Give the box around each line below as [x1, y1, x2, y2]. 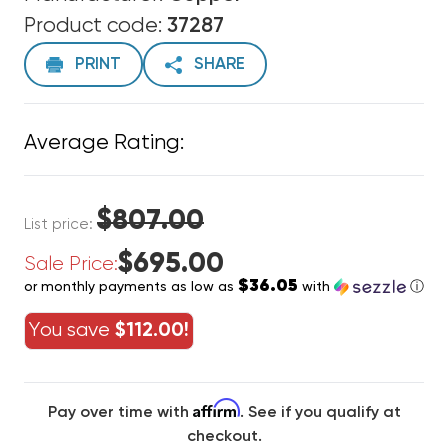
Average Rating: [24, 133, 184, 154]
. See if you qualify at [239, 405, 401, 421]
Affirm [192, 398, 240, 418]
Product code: [24, 16, 167, 37]
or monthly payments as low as [24, 280, 238, 294]
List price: [24, 217, 97, 232]
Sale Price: [24, 254, 118, 274]
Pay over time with [47, 405, 193, 421]
